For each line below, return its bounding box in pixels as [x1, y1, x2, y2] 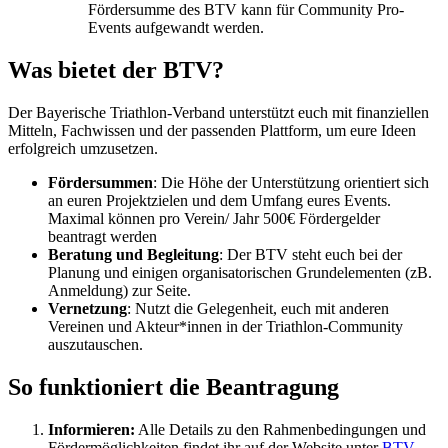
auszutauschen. [48, 336, 143, 354]
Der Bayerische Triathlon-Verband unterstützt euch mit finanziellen [8, 104, 429, 122]
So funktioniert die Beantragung [8, 374, 339, 401]
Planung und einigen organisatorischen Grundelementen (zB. [48, 264, 432, 282]
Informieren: [48, 421, 135, 439]
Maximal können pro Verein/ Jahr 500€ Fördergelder [48, 210, 380, 228]
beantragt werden [48, 228, 157, 246]
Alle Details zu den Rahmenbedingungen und [135, 421, 426, 439]
